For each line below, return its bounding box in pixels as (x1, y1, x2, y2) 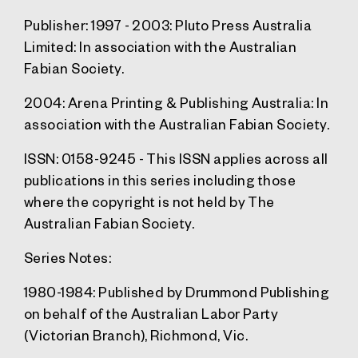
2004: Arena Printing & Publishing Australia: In (24, 93, 329, 111)
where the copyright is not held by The (24, 192, 275, 210)
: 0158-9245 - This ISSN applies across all (55, 149, 328, 167)
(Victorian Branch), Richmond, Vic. (24, 325, 248, 344)
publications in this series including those (24, 170, 296, 189)
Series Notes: (24, 248, 112, 266)
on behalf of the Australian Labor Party (24, 304, 279, 322)
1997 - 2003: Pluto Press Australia (88, 15, 312, 34)
